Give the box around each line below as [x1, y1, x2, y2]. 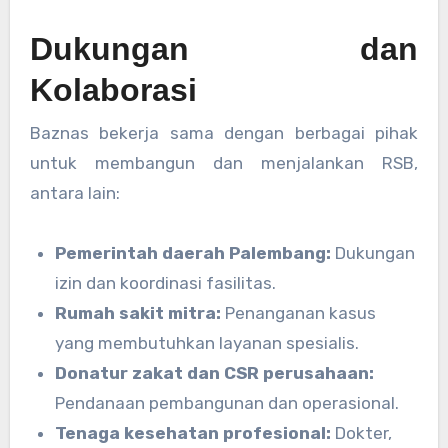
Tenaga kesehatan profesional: [55, 422, 332, 443]
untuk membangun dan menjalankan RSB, [29, 152, 419, 173]
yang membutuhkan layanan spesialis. [55, 332, 360, 353]
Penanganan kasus [221, 302, 377, 323]
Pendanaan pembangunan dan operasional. [55, 392, 400, 413]
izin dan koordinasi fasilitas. [55, 272, 277, 293]
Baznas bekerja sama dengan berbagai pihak [29, 122, 419, 143]
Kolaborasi [29, 72, 197, 109]
